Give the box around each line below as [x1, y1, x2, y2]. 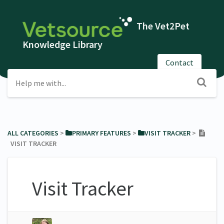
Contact [165, 57, 193, 67]
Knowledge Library [22, 38, 102, 50]
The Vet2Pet [134, 19, 190, 32]
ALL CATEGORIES [7, 128, 58, 137]
